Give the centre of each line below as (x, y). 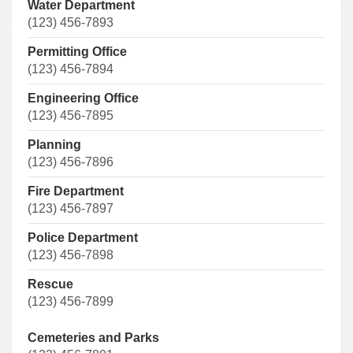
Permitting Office (77, 52)
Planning (54, 145)
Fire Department (76, 191)
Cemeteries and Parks (93, 338)
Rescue (50, 284)
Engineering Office (83, 98)
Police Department (83, 238)
